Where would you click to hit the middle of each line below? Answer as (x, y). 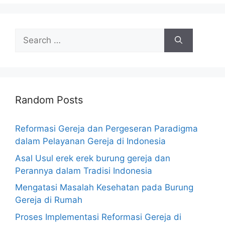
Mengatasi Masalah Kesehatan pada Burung (104, 187)
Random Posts (49, 100)
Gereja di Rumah (49, 200)
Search (29, 34)
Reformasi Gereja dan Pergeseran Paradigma (106, 129)
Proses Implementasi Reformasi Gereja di (98, 217)
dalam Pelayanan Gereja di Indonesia (90, 141)
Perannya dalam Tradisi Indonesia (84, 171)
